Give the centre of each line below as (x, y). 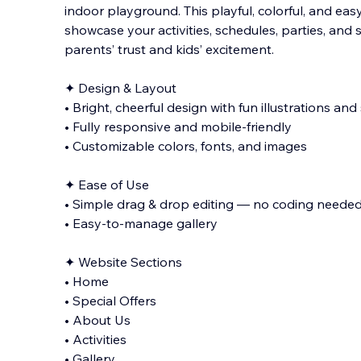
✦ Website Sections (123, 262)
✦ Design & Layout (120, 88)
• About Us (98, 320)
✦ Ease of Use (107, 185)
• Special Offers (110, 301)
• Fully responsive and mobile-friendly (178, 127)
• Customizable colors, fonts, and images (186, 146)
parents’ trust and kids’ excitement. (169, 49)
